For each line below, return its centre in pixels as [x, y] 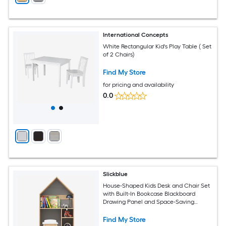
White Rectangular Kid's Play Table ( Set [157, 46]
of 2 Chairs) [119, 54]
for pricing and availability [139, 84]
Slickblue [116, 174]
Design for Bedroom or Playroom [148, 210]
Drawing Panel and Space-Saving [149, 202]
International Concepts [136, 35]
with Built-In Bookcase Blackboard [149, 193]
